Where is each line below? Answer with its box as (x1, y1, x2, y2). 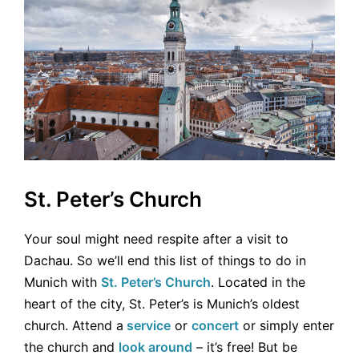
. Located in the (211, 273, 305, 290)
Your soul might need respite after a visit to (24, 230, 288, 247)
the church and (24, 338, 119, 355)
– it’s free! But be (192, 338, 297, 355)
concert (192, 317, 239, 333)
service (127, 317, 171, 333)
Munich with (24, 273, 101, 290)
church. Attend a (24, 317, 123, 333)
